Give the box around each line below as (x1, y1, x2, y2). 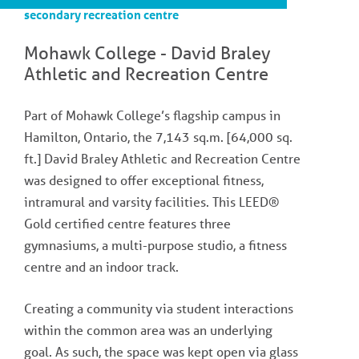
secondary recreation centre (24, 6, 179, 22)
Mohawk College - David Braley (24, 41, 271, 63)
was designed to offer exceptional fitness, (24, 171, 264, 188)
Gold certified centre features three (24, 214, 231, 232)
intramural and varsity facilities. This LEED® (24, 192, 280, 210)
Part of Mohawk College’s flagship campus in (24, 106, 280, 123)
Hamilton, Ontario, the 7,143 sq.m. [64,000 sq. (24, 127, 292, 145)
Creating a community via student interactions (24, 299, 293, 317)
